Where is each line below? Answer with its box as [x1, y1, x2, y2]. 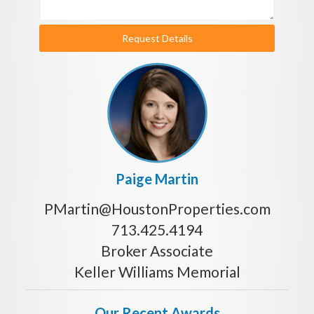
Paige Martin [116, 170, 198, 187]
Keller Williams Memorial [74, 262, 240, 280]
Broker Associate [101, 241, 213, 259]
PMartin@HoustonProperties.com [43, 199, 271, 217]
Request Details [121, 32, 193, 44]
